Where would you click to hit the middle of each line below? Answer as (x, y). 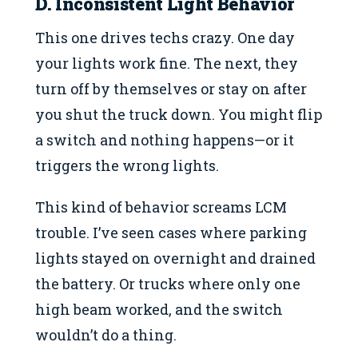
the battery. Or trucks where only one (168, 284)
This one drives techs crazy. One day (165, 37)
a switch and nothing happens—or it (165, 139)
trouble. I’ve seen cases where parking (171, 233)
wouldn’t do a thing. (106, 335)
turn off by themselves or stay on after (171, 88)
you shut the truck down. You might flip (179, 114)
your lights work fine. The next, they (167, 63)
